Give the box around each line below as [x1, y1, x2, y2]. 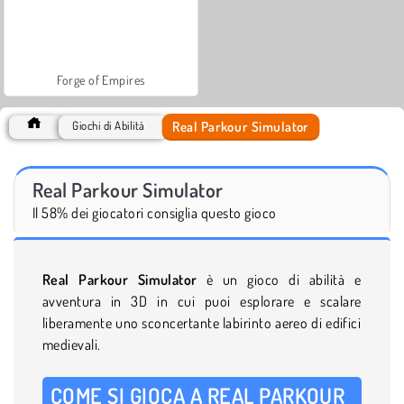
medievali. [42, 335, 101, 353]
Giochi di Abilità [72, 117, 145, 133]
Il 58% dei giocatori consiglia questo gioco [32, 203, 277, 222]
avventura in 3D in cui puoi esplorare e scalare [42, 291, 362, 310]
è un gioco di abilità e [207, 270, 362, 289]
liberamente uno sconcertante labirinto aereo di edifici [42, 313, 362, 332]
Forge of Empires [57, 71, 145, 87]
